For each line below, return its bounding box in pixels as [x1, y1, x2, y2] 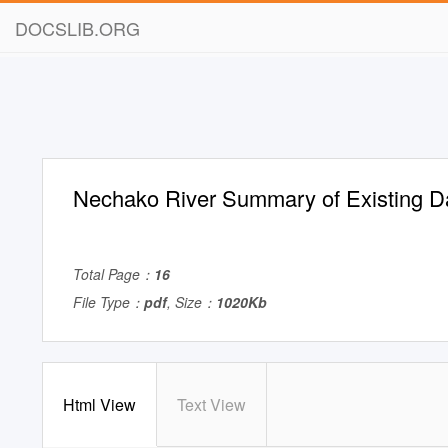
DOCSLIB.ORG [15, 15, 140, 41]
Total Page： [73, 264, 154, 284]
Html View [63, 393, 136, 416]
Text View [177, 393, 246, 416]
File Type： [73, 292, 144, 312]
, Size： [167, 292, 216, 312]
